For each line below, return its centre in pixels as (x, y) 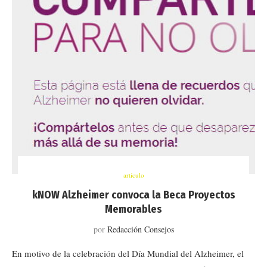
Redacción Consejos (140, 229)
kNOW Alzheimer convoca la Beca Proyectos (133, 195)
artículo (133, 175)
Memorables (133, 209)
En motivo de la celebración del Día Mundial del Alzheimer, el (128, 253)
